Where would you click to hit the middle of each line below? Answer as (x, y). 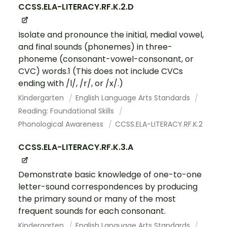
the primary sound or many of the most (97, 199)
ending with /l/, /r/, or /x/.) (71, 83)
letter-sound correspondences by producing (108, 186)
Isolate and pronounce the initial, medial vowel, (111, 34)
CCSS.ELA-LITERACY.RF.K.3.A (76, 147)
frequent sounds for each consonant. (92, 211)
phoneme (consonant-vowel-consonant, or (106, 59)
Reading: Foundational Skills (67, 111)
